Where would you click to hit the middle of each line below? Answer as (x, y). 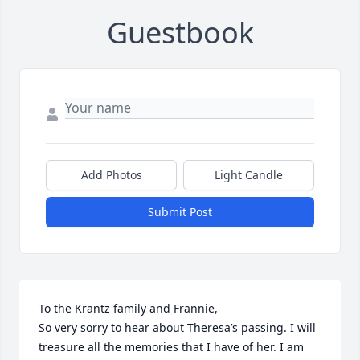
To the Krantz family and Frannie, (128, 308)
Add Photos (111, 174)
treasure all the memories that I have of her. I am (171, 346)
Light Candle (249, 174)
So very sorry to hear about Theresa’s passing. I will (177, 327)
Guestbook (180, 32)
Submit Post (180, 211)
